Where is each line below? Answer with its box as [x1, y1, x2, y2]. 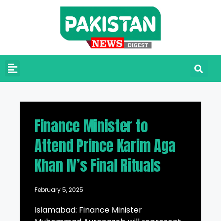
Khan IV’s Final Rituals [35, 154, 161, 177]
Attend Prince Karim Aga [35, 135, 176, 157]
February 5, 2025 [35, 185, 83, 194]
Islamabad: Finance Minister [35, 204, 142, 216]
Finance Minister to [35, 115, 148, 138]
